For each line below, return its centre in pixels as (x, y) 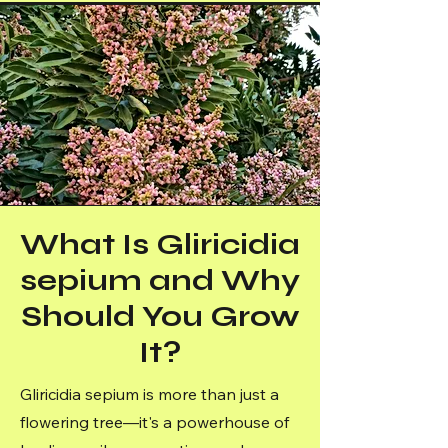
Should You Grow (160, 316)
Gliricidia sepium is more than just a (149, 394)
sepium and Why (160, 280)
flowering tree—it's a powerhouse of (154, 422)
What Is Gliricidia (160, 244)
